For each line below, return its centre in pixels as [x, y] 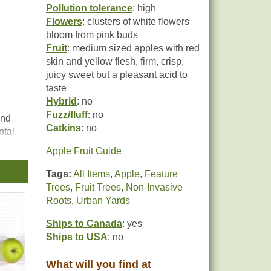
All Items [92, 174]
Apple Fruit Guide [84, 151]
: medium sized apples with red [133, 48]
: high [144, 8]
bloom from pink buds [92, 35]
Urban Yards [103, 201]
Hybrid [61, 101]
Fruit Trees [98, 187]
